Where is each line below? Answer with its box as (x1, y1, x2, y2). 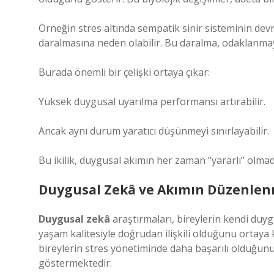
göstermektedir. (39, 256, 112, 270)
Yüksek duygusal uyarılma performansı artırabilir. (39, 95, 265, 108)
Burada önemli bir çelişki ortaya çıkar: (39, 65, 210, 79)
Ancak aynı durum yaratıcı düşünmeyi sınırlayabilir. (39, 124, 269, 138)
